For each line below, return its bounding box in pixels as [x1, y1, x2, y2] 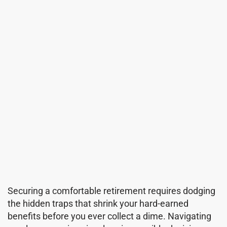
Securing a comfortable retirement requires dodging [8, 185, 215, 196]
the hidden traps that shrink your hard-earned [8, 198, 188, 209]
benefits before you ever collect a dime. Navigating [8, 210, 211, 221]
